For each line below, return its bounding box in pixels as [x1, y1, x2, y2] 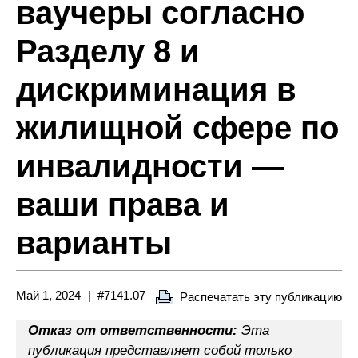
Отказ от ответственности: [28, 322, 237, 338]
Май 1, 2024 [16, 288, 81, 302]
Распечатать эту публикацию [180, 289, 342, 304]
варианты [16, 225, 172, 261]
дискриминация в [16, 71, 296, 107]
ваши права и [16, 186, 229, 222]
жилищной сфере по [16, 109, 339, 145]
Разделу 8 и [16, 33, 200, 69]
